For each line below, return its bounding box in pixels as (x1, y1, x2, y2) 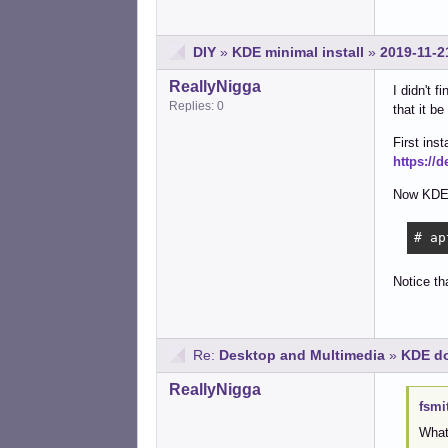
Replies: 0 (169, 99, 224, 114)
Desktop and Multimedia (219, 346, 385, 363)
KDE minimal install (232, 44, 364, 61)
